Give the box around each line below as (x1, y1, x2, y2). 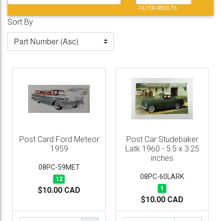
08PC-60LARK (140, 173, 184, 181)
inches (151, 153, 173, 163)
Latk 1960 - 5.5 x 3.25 (125, 144, 199, 153)
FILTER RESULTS (138, 5, 177, 11)
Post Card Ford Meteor (19, 135, 99, 144)
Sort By (7, 17, 33, 27)
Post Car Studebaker (126, 135, 198, 144)
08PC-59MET (38, 163, 80, 171)
